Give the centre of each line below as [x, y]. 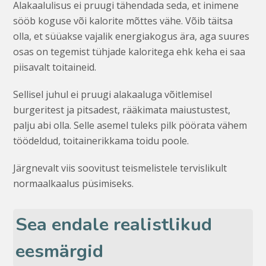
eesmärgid [60, 251]
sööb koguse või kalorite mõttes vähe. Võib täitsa [123, 20]
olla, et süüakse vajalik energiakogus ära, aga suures [132, 36]
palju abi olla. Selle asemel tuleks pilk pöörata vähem [130, 125]
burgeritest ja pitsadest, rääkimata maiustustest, [122, 110]
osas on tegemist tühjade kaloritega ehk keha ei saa [129, 51]
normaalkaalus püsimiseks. [74, 183]
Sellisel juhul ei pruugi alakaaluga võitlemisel [113, 94]
